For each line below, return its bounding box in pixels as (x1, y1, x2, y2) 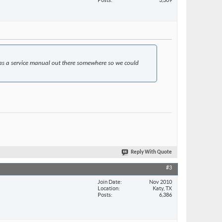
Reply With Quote (131, 150, 172, 156)
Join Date (98, 178, 120, 185)
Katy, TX (153, 185, 172, 191)
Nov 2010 (149, 178, 172, 185)
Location (98, 185, 118, 191)
